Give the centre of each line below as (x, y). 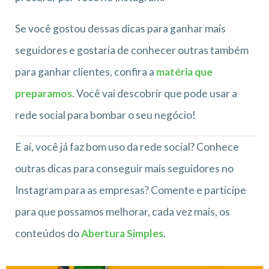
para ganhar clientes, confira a (86, 71)
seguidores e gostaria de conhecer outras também (132, 50)
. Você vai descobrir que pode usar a (155, 93)
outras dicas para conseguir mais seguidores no (124, 168)
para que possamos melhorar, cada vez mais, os (122, 211)
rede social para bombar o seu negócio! (105, 115)
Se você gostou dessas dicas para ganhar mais (120, 28)
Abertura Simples (122, 233)
